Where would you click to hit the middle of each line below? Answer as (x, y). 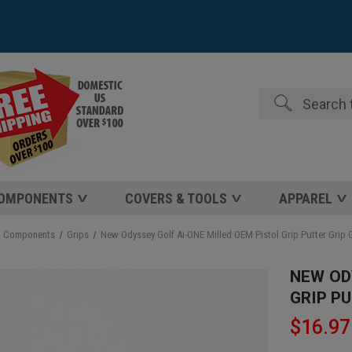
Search (274, 96)
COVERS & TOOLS (176, 198)
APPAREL (305, 198)
